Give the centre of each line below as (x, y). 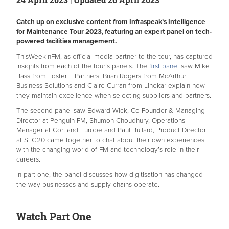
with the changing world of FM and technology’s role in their (108, 150)
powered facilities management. (66, 41)
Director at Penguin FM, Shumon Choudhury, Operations (101, 120)
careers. (28, 159)
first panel (165, 66)
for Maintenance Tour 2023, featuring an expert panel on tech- (114, 31)
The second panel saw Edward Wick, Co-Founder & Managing (111, 111)
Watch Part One (55, 216)
